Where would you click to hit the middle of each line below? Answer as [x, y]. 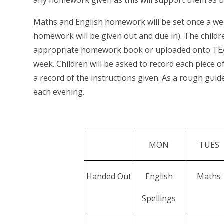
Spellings [159, 199]
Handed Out [109, 177]
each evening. [59, 92]
